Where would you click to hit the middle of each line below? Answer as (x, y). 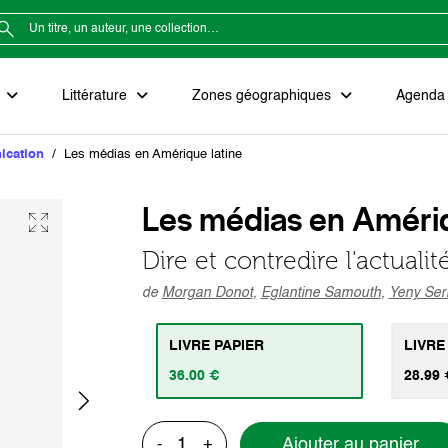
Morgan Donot (207, 293)
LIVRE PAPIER (216, 346)
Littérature (96, 96)
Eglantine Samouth (320, 293)
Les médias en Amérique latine (153, 154)
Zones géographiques (263, 96)
